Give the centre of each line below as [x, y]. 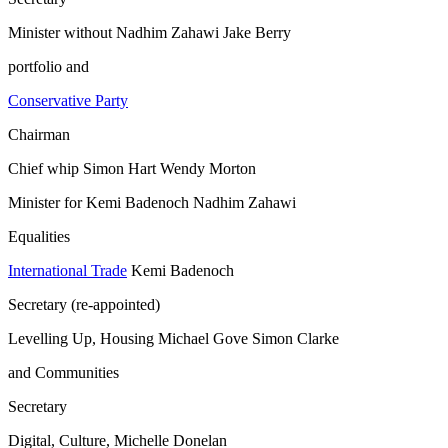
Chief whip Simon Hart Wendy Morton [132, 169]
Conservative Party [68, 101]
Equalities [39, 237]
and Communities [63, 373]
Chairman [39, 135]
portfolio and [48, 67]
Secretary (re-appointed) [84, 305]
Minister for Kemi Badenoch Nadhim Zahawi [152, 203]
